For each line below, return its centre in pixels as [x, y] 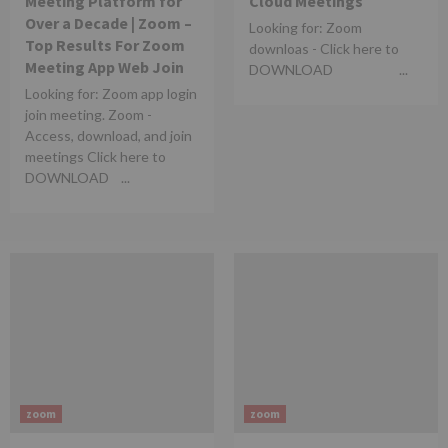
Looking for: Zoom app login [111, 93]
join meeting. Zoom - [88, 114]
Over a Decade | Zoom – [108, 23]
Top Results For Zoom [105, 45]
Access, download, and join [108, 135]
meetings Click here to [95, 156]
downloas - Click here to [324, 48]
